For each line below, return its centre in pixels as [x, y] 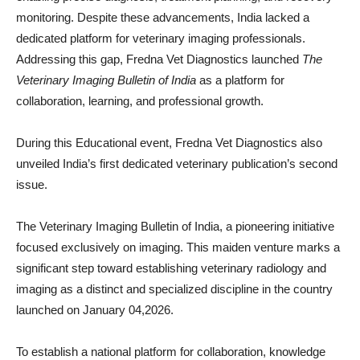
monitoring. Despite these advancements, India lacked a [163, 17]
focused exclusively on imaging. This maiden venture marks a [178, 247]
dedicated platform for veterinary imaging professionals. [161, 38]
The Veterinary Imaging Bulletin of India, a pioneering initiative [175, 226]
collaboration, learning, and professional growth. [140, 100]
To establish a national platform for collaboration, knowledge [171, 351]
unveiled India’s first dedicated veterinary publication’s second [177, 163]
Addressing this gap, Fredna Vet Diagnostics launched [159, 59]
